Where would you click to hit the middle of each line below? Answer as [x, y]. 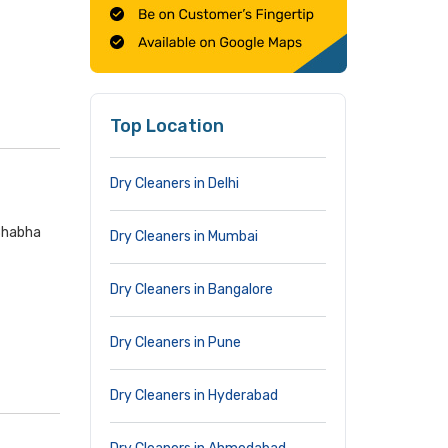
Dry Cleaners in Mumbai [184, 236]
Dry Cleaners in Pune [175, 342]
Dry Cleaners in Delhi [174, 183]
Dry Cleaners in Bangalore [191, 289]
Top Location [167, 126]
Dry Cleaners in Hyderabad [194, 395]
